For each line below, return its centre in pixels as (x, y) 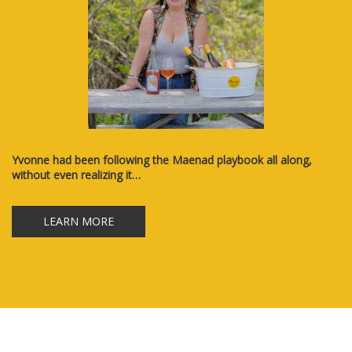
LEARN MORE (79, 221)
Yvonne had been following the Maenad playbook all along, (162, 159)
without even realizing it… (76, 174)
